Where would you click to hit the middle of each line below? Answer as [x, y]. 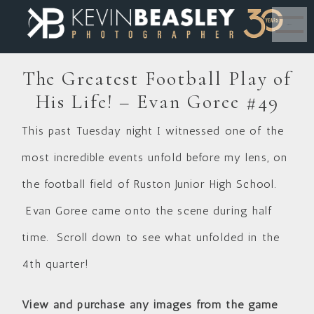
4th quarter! [55, 264]
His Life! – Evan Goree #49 [157, 101]
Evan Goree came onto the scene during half [147, 210]
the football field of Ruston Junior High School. [149, 184]
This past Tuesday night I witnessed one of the [153, 130]
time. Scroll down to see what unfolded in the [151, 237]
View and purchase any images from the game [150, 304]
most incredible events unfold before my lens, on [155, 157]
